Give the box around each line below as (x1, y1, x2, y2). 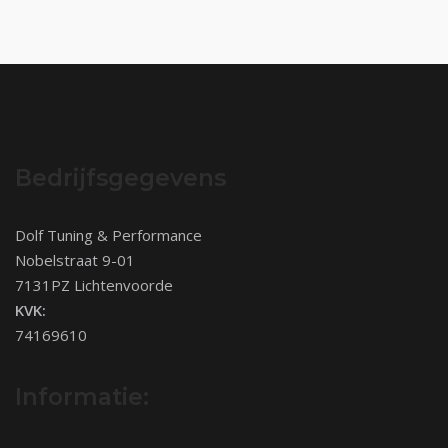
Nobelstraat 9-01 (15, 250, 135, 271)
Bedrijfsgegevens (15, 164, 226, 193)
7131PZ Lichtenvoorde (15, 275, 173, 296)
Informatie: (15, 383, 149, 412)
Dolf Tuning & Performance (15, 225, 202, 246)
